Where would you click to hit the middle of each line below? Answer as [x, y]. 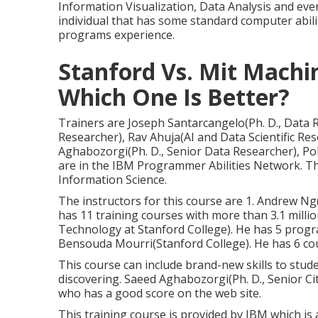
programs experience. [116, 35]
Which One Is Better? [174, 97]
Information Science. [113, 180]
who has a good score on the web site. [160, 293]
